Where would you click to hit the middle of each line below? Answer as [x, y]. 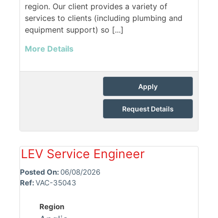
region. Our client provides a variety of [96, 7]
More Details [49, 49]
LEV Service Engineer [83, 154]
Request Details [148, 109]
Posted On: [40, 172]
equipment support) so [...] [74, 30]
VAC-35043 [56, 183]
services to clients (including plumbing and [104, 18]
